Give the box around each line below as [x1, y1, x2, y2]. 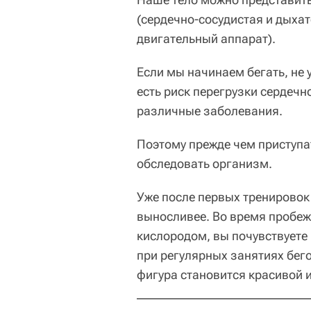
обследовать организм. [137, 156, 272, 171]
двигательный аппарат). [137, 31, 276, 46]
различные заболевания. [137, 103, 283, 118]
